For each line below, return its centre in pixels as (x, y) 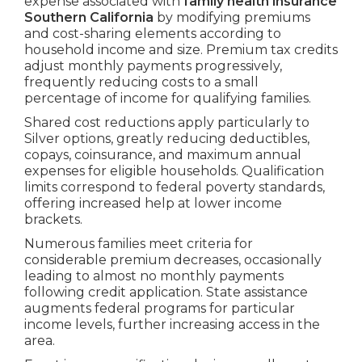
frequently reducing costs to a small (141, 82)
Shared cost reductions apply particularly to (166, 122)
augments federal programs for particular (159, 308)
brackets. (53, 219)
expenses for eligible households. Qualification (174, 170)
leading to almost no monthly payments (154, 276)
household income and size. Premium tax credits (181, 49)
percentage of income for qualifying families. (167, 98)
